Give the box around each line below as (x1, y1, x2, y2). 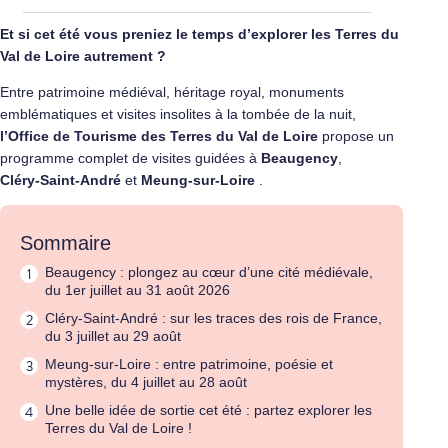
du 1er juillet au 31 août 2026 (45, 282, 230, 298)
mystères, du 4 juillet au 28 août (45, 374, 247, 390)
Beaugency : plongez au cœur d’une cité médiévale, (45, 264, 373, 280)
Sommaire (20, 232, 111, 254)
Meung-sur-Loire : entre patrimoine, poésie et (45, 356, 333, 372)
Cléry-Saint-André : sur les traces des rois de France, (45, 310, 382, 326)
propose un (322, 128, 394, 144)
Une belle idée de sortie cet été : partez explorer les (45, 402, 372, 418)
